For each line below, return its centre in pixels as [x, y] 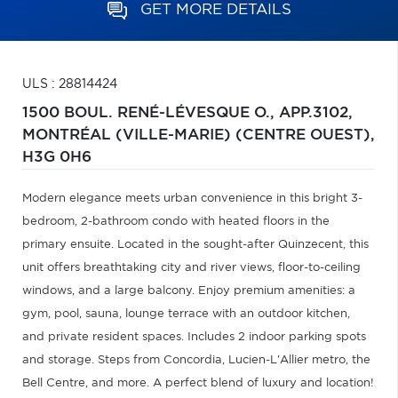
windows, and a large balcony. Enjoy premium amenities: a [189, 291]
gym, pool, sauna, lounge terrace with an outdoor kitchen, [186, 314]
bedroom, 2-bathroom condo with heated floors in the [176, 222]
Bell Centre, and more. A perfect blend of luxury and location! [198, 383]
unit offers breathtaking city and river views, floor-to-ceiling [191, 268]
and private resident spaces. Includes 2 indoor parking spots [194, 337]
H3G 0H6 [57, 157]
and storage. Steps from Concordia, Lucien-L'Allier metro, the [196, 360]
